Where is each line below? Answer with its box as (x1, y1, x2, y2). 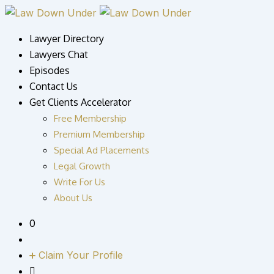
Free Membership (54, 113, 127, 124)
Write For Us (54, 176, 105, 188)
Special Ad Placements (54, 144, 149, 156)
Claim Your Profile (39, 249, 123, 261)
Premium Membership (54, 128, 145, 140)
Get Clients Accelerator (29, 96, 131, 108)
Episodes (29, 64, 70, 76)
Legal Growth (54, 160, 110, 172)
